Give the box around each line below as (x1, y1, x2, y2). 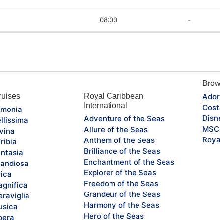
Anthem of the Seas (83, 135, 155, 145)
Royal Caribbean (83, 91, 143, 100)
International (83, 101, 127, 110)
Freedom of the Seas (83, 178, 158, 188)
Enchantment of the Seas (83, 157, 174, 166)
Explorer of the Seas (83, 167, 156, 177)
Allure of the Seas (83, 124, 148, 134)
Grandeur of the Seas (83, 189, 160, 199)
